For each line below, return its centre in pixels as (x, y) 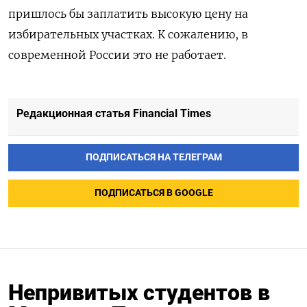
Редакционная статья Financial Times (114, 113)
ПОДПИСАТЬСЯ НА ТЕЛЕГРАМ (153, 157)
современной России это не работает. (117, 54)
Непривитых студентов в (139, 292)
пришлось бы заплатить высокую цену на (128, 13)
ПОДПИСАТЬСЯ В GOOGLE (153, 193)
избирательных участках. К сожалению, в (128, 34)
